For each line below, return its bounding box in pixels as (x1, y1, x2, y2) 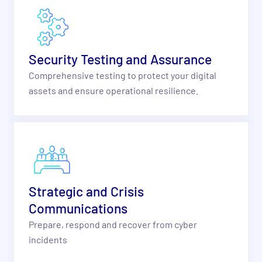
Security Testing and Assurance (28, 51, 212, 68)
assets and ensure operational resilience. (28, 85, 198, 96)
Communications (28, 200, 127, 217)
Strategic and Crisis (28, 183, 144, 200)
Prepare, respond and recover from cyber (28, 219, 197, 230)
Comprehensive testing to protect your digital (28, 70, 216, 81)
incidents (28, 234, 67, 246)
